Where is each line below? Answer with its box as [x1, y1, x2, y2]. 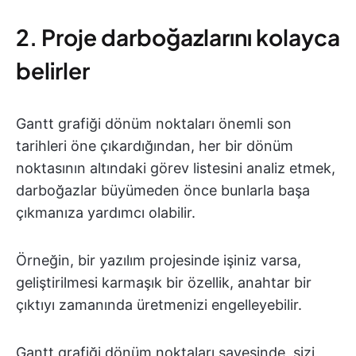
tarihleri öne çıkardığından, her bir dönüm [16, 137, 293, 154]
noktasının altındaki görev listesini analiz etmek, [16, 159, 335, 176]
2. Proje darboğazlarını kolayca [16, 22, 340, 51]
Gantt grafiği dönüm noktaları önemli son [16, 114, 292, 132]
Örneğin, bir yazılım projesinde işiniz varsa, [16, 251, 301, 269]
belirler [16, 56, 90, 84]
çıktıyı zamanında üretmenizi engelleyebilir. [16, 296, 302, 313]
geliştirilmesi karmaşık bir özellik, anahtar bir [16, 273, 311, 291]
